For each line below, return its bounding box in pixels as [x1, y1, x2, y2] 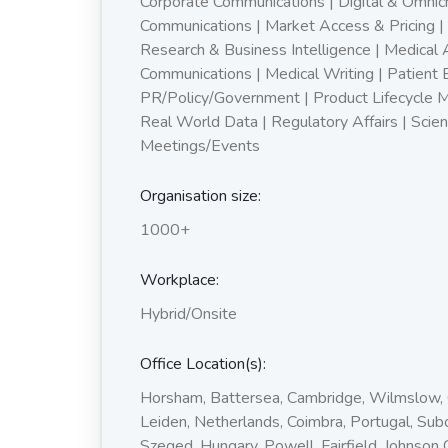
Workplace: [139, 268, 219, 291]
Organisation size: [139, 184, 261, 207]
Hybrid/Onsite [139, 302, 237, 325]
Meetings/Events [139, 134, 260, 157]
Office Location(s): [139, 352, 266, 375]
